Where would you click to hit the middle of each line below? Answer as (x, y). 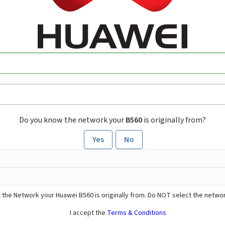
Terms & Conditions (137, 213)
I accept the (88, 213)
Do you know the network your (72, 120)
